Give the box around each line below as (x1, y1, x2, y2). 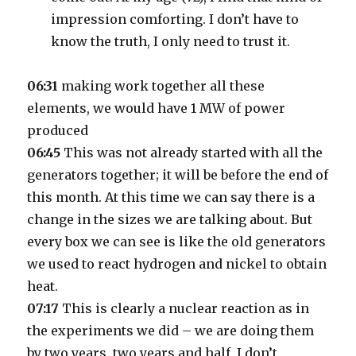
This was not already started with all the (60, 145, 323, 161)
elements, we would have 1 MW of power (27, 100, 286, 116)
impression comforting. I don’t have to (51, 11, 300, 27)
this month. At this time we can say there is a (27, 189, 315, 205)
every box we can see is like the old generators (27, 234, 327, 250)
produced (27, 122, 89, 138)
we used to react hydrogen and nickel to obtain (27, 256, 327, 272)
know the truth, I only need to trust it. (51, 33, 291, 49)
